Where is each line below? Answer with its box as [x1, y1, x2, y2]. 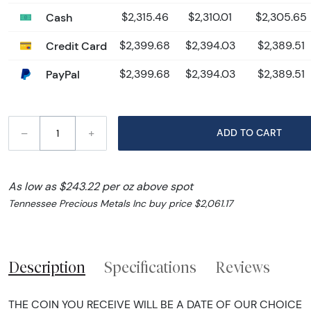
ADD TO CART [255, 126, 282, 140]
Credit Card [43, 38, 107, 53]
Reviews [215, 258, 270, 276]
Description [8, 258, 85, 276]
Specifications [104, 258, 196, 276]
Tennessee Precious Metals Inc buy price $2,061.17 [8, 196, 233, 210]
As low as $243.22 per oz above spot [8, 179, 193, 193]
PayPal [43, 67, 80, 81]
